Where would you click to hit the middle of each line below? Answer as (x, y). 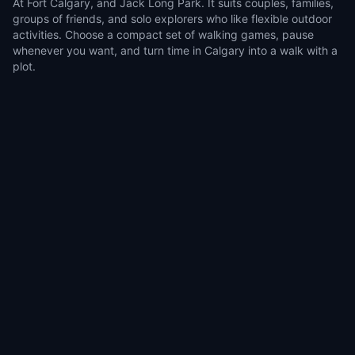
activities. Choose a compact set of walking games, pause (163, 34)
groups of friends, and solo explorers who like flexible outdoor (172, 19)
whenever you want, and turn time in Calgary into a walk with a (175, 50)
